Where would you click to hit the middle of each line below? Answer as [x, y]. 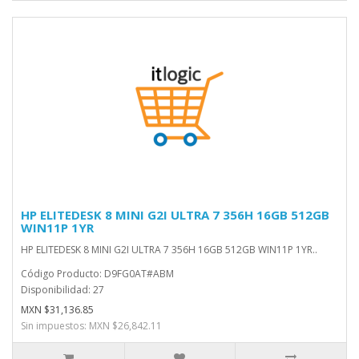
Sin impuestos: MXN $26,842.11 [91, 326]
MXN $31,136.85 [57, 310]
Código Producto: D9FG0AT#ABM [97, 274]
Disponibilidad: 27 [63, 290]
